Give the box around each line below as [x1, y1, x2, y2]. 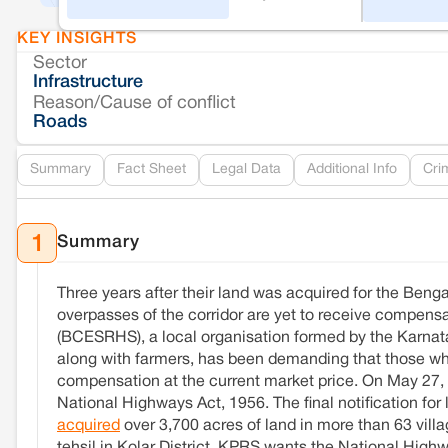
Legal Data [212, 163, 281, 177]
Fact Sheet [117, 163, 186, 177]
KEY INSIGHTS [17, 32, 137, 47]
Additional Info [307, 163, 397, 177]
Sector [33, 55, 87, 73]
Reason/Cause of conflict [33, 95, 236, 113]
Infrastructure [33, 74, 143, 91]
